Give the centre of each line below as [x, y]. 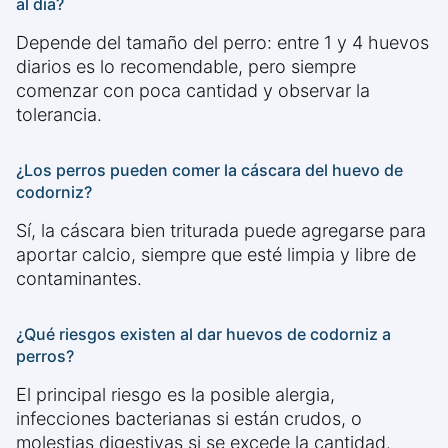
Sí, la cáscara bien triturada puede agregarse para [221, 231]
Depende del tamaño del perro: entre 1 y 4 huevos [222, 43]
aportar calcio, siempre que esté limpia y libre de [216, 255]
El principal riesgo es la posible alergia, [175, 395]
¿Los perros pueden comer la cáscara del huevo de [209, 170]
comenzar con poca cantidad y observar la [193, 91]
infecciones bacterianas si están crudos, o [189, 419]
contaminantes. [79, 279]
